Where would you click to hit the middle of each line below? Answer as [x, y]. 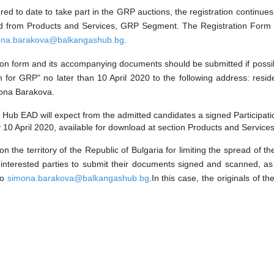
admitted [135, 115]
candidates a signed [192, 115]
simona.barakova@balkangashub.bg [78, 178]
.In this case [173, 178]
